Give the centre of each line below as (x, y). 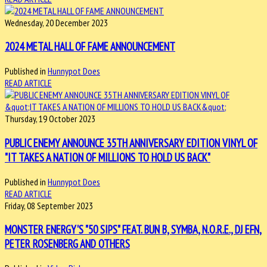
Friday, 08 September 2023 (49, 205)
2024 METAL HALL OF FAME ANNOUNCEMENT (90, 47)
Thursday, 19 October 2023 (50, 119)
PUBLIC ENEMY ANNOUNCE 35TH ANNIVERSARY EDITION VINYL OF (131, 143)
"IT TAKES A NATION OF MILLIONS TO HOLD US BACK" (108, 157)
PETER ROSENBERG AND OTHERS (67, 244)
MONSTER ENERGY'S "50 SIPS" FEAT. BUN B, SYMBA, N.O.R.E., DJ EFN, (133, 230)
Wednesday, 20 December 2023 (56, 22)
